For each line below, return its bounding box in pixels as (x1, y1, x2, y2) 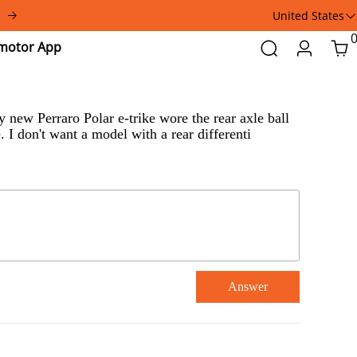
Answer (228, 280, 268, 293)
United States (273, 8, 344, 23)
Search (268, 38, 300, 52)
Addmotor (16, 31, 78, 49)
